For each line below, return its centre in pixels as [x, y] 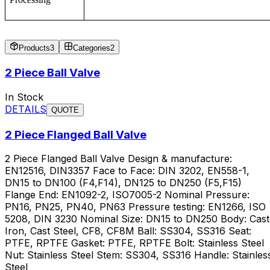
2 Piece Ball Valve [52, 73]
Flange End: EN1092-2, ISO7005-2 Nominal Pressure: [127, 195]
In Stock [24, 97]
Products [34, 48]
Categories [92, 48]
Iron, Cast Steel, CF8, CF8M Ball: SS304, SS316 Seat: [128, 231]
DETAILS [26, 109]
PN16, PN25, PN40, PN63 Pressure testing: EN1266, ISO [135, 207]
